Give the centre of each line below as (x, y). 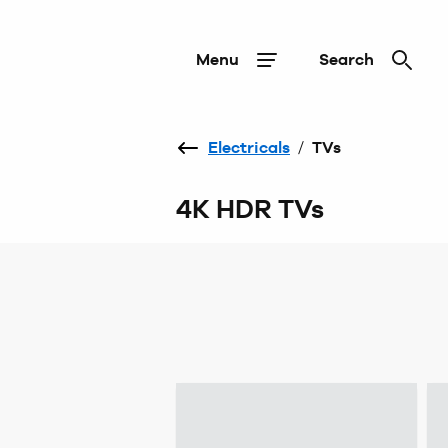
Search (346, 59)
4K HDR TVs (250, 209)
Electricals (249, 147)
